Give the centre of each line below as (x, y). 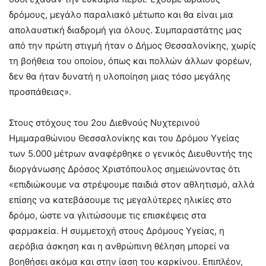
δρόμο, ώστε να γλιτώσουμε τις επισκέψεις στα (108, 215)
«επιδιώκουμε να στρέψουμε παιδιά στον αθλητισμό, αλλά (132, 184)
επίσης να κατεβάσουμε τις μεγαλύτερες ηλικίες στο (120, 200)
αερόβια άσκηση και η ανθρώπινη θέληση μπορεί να (119, 246)
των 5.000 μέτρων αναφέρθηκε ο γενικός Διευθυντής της (131, 153)
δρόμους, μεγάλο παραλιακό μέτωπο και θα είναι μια (121, 15)
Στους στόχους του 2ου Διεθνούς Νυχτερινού (104, 123)
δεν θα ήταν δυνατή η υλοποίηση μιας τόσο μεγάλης (120, 76)
